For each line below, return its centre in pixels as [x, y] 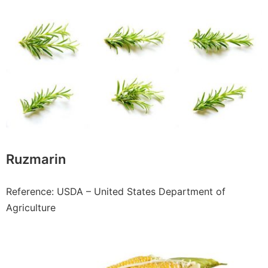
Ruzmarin [36, 159]
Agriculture [32, 207]
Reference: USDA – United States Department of [116, 191]
